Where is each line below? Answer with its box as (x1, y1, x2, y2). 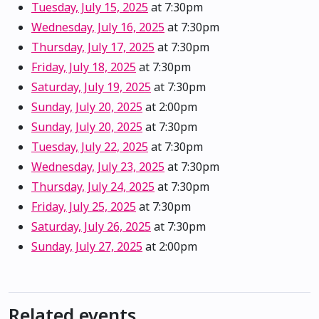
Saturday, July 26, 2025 (31, 219, 151, 235)
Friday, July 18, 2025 (31, 59, 136, 75)
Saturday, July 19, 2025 (31, 79, 151, 95)
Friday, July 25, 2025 (31, 199, 136, 215)
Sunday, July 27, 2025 (31, 239, 142, 255)
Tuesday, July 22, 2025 (31, 139, 148, 155)
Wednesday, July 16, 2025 (31, 19, 164, 36)
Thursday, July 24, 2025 (31, 179, 155, 195)
